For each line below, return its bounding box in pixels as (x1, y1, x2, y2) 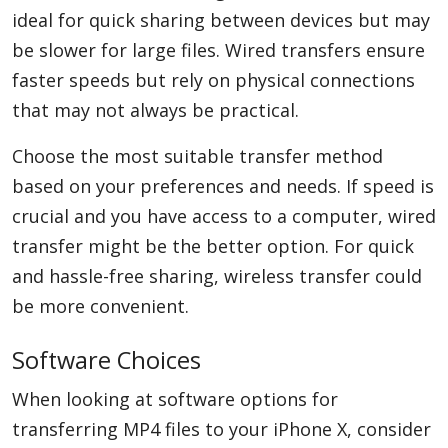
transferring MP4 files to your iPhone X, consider (12, 417, 431, 441)
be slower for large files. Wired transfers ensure (12, 38, 425, 62)
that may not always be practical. (12, 98, 299, 122)
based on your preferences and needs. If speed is (12, 174, 434, 198)
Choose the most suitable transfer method (12, 144, 383, 168)
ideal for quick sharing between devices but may (12, 8, 430, 32)
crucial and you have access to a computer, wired (12, 204, 436, 228)
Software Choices (12, 344, 201, 376)
